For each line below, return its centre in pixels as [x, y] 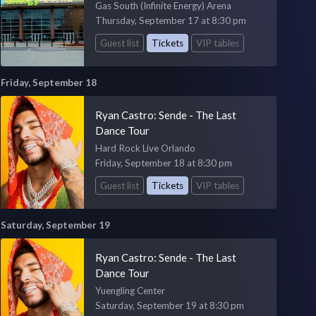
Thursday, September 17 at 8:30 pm [170, 21]
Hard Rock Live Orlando [145, 148]
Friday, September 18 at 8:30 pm [163, 163]
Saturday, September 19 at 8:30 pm [169, 305]
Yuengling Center [130, 290]
